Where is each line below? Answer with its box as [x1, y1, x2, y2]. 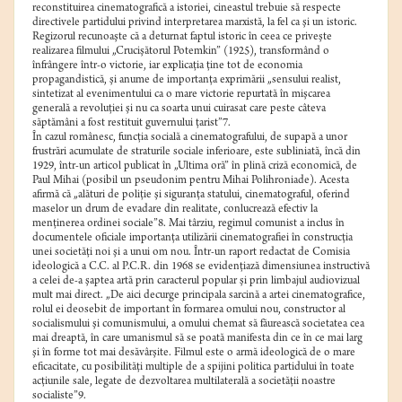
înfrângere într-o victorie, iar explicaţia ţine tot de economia [32, 60, 302, 73]
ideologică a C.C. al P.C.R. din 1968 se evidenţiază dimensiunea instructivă [32, 261, 370, 274]
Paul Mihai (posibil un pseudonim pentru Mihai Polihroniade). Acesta [32, 175, 349, 188]
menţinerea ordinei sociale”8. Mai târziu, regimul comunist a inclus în [32, 218, 345, 231]
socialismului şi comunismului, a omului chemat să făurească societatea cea [32, 319, 364, 331]
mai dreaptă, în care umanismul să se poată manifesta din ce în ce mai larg [32, 333, 363, 345]
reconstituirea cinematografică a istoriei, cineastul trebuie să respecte [32, 3, 341, 15]
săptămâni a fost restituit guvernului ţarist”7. [32, 118, 231, 130]
